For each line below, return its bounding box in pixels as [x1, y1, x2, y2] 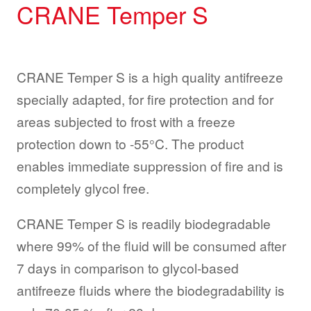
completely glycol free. [17, 178, 149, 197]
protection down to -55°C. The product [17, 134, 244, 153]
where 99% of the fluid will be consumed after [17, 236, 286, 255]
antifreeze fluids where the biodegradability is [17, 280, 285, 300]
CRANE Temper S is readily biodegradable [17, 214, 271, 233]
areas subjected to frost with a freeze [17, 112, 235, 131]
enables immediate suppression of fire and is [17, 156, 283, 175]
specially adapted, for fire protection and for [17, 90, 274, 108]
